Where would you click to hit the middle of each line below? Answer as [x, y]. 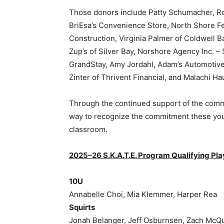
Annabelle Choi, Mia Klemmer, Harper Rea [139, 194]
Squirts [78, 207]
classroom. [84, 129]
